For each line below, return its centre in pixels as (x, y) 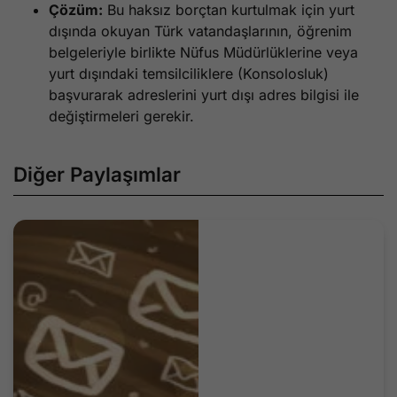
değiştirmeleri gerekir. (121, 116)
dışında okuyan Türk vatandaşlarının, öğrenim (200, 31)
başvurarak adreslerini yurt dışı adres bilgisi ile (204, 94)
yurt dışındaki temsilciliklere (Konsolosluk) (189, 73)
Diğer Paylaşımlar (97, 174)
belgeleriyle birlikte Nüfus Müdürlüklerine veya (203, 52)
